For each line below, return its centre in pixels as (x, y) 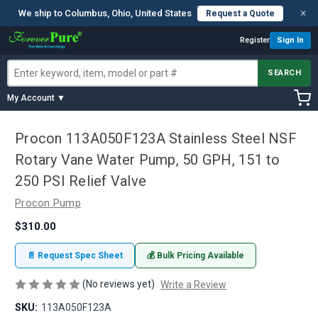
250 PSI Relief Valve (81, 181)
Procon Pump (48, 203)
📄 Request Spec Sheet (75, 255)
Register (255, 40)
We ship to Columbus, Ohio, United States (105, 13)
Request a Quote (240, 13)
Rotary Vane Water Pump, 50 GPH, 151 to (148, 160)
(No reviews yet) (119, 284)
